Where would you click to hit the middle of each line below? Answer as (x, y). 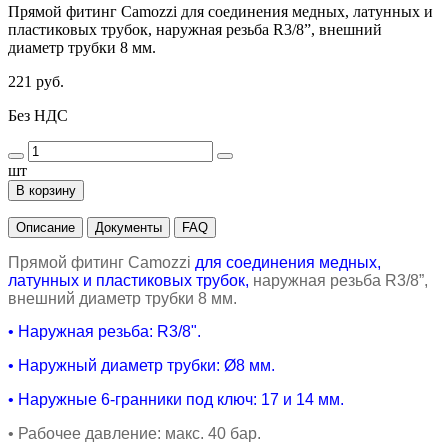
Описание (45, 227)
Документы (128, 227)
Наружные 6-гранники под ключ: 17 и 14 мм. (181, 399)
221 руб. (36, 81)
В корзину (46, 190)
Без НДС (38, 115)
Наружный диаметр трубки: (121, 365)
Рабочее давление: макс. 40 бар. (139, 433)
